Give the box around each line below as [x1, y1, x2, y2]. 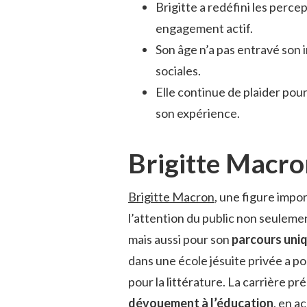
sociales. [156, 62, 201, 78]
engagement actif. [156, 20, 253, 36]
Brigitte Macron [128, 189, 214, 205]
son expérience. [156, 105, 240, 121]
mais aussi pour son [128, 232, 232, 247]
